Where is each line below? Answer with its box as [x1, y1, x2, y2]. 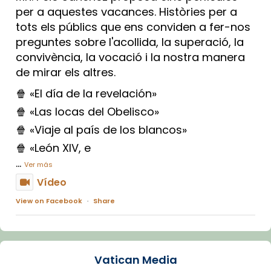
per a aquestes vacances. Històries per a [16, 4, 237, 19]
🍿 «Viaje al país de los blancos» [16, 122, 187, 137]
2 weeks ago [46, 240, 93, 250]
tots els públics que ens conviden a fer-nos [16, 19, 250, 34]
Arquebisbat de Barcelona [46, 227, 182, 242]
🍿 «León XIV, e [16, 140, 91, 155]
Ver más [24, 159, 53, 169]
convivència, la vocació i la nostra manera [16, 49, 245, 65]
